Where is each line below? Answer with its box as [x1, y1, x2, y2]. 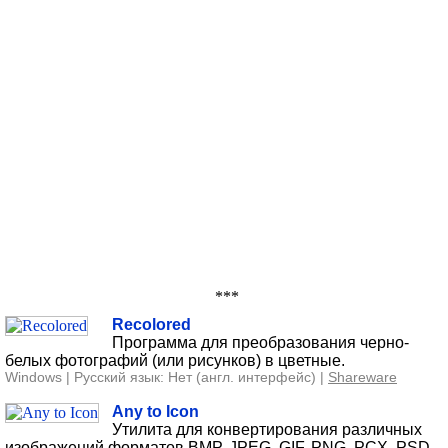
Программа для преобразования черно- [112, 333, 409, 351]
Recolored [112, 315, 191, 333]
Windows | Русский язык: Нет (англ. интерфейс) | [5, 369, 328, 385]
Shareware [328, 369, 397, 385]
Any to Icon [112, 402, 199, 420]
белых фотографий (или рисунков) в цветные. [5, 351, 345, 369]
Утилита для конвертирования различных [112, 420, 422, 438]
